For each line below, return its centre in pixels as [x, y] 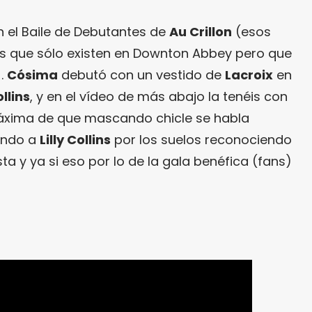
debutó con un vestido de [141, 75]
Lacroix [249, 75]
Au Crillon [201, 32]
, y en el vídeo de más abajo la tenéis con [159, 97]
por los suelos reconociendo [201, 140]
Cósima [32, 75]
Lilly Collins [75, 140]
